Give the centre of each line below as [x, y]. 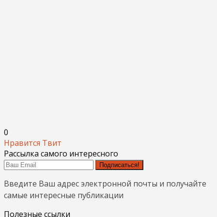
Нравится [22, 143]
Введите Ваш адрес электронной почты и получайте [105, 183]
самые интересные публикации [64, 195]
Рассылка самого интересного [61, 153]
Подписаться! [119, 165]
